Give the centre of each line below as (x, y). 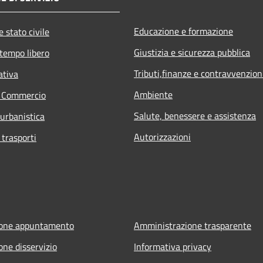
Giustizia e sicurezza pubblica (192, 52)
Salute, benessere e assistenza (195, 115)
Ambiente (153, 94)
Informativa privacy (173, 246)
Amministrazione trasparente (193, 225)
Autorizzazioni (162, 136)
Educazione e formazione (183, 31)
